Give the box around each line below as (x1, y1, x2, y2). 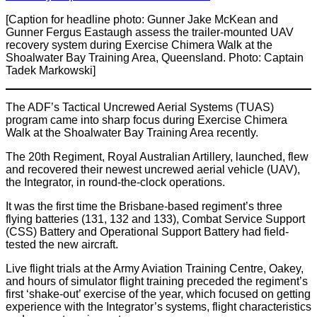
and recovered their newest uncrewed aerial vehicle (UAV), (6, 163, 300, 176)
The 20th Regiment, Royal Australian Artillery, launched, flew (6, 151, 309, 163)
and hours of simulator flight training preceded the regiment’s (6, 275, 308, 288)
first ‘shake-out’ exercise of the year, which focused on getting (6, 288, 311, 301)
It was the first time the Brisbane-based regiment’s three (6, 200, 282, 213)
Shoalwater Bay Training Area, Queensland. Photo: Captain (6, 52, 304, 64)
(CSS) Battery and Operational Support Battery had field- (6, 226, 289, 238)
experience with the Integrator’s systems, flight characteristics (6, 301, 311, 313)
